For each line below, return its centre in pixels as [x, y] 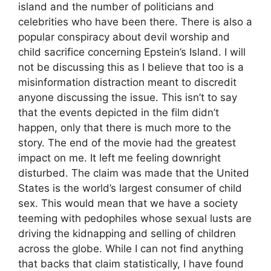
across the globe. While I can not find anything [131, 248]
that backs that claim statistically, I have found [131, 263]
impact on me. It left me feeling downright [119, 158]
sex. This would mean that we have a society [128, 203]
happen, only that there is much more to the [125, 127]
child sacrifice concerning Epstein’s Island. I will [132, 52]
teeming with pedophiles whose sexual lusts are [135, 218]
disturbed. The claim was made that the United [134, 173]
